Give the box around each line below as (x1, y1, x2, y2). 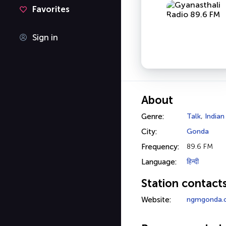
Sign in (32, 32, 58, 42)
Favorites (32, 4, 70, 14)
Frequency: (141, 142, 179, 151)
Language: (141, 157, 177, 166)
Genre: (141, 112, 164, 121)
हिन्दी (187, 157, 199, 166)
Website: (141, 195, 171, 204)
